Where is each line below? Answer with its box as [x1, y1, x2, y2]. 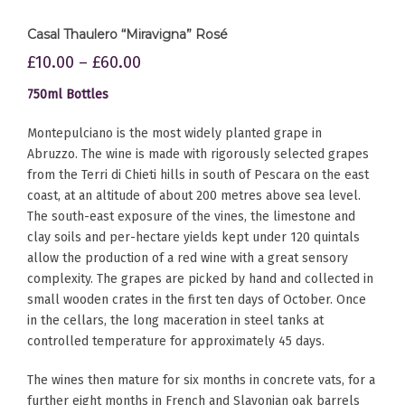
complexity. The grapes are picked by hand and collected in [27, 270, 373, 287]
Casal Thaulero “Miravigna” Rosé [27, 25, 228, 42]
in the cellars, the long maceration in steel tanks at [27, 312, 324, 328]
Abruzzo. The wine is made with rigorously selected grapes [27, 146, 369, 162]
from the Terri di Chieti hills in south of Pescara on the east [27, 166, 369, 183]
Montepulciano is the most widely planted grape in [27, 125, 322, 141]
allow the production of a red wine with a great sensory [27, 250, 348, 266]
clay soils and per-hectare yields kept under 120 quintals [27, 229, 360, 245]
